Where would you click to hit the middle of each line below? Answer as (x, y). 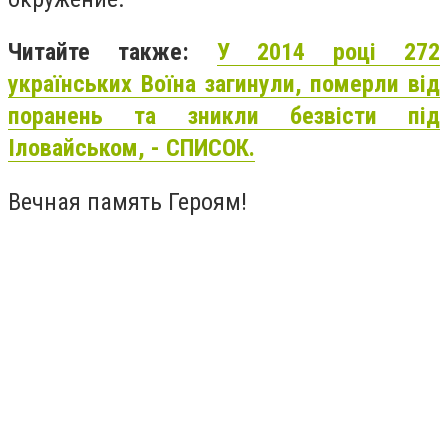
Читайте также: (112, 52)
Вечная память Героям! (127, 201)
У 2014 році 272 (328, 52)
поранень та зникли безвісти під (224, 116)
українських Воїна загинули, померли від (224, 84)
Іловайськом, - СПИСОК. (131, 148)
